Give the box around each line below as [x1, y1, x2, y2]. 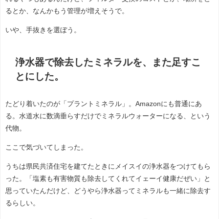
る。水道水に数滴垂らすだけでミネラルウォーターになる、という [5, 112, 211, 120]
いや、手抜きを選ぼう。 [5, 26, 81, 33]
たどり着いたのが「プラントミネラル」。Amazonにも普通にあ [5, 100, 202, 108]
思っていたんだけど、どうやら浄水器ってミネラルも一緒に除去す [5, 187, 211, 195]
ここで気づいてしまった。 [5, 144, 88, 151]
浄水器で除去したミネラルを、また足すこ [15, 57, 201, 67]
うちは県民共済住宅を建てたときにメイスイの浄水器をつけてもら [5, 163, 211, 170]
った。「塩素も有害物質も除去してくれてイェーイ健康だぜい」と [5, 175, 211, 182]
